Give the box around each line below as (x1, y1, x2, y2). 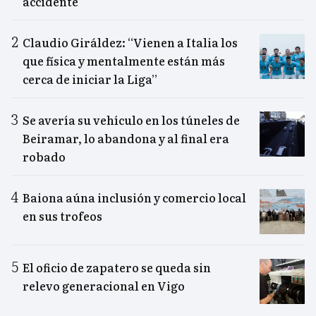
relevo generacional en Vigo (23, 277, 185, 295)
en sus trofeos (23, 207, 102, 225)
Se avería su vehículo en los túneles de (23, 111, 240, 129)
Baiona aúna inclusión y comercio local (23, 189, 246, 207)
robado (23, 148, 66, 166)
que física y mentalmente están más (23, 52, 225, 70)
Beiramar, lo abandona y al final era (23, 130, 229, 147)
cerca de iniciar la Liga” (23, 71, 157, 88)
